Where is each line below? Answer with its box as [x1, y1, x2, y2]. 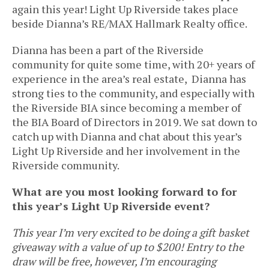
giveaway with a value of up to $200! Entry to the [12, 240, 244, 255]
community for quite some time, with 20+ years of [12, 57, 255, 72]
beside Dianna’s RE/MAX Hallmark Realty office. [12, 16, 247, 31]
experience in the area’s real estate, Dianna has [12, 71, 246, 86]
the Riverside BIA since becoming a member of [12, 100, 241, 115]
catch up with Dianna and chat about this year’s [12, 129, 242, 144]
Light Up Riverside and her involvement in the [12, 144, 240, 159]
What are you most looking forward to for [12, 184, 237, 199]
